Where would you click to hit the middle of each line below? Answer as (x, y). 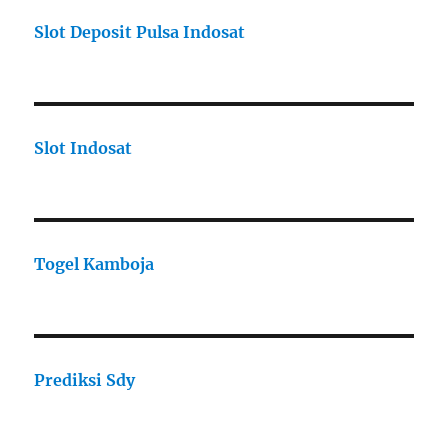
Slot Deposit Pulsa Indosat (140, 32)
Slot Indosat (83, 148)
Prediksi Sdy (85, 380)
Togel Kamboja (94, 264)
